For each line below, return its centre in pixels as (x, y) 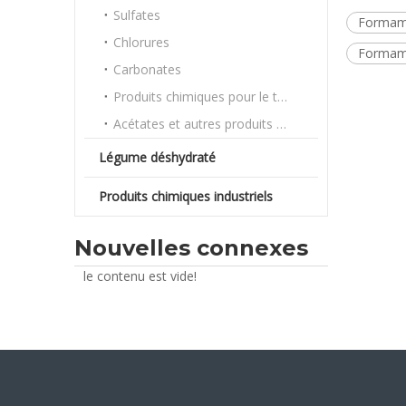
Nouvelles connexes (191, 248)
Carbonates (147, 69)
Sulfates (137, 15)
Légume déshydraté (157, 157)
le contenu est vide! (140, 276)
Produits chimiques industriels (186, 196)
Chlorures (141, 42)
